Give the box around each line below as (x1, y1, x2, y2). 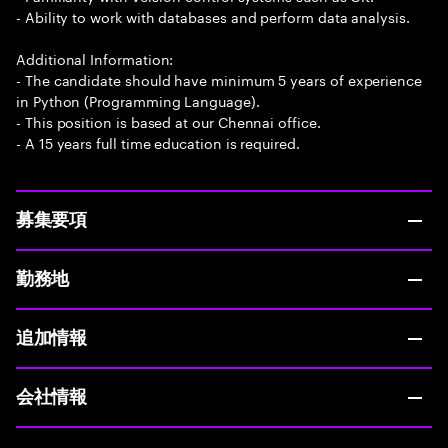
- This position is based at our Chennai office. (16, 110, 321, 132)
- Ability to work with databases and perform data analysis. (16, 5, 410, 27)
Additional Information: (16, 47, 174, 69)
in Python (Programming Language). (16, 89, 260, 111)
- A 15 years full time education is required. (16, 131, 300, 153)
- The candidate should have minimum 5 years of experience (16, 68, 423, 90)
